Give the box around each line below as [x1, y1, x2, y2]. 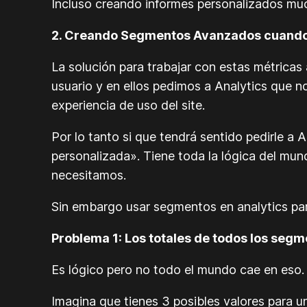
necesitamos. [51, 168, 127, 183]
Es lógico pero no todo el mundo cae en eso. [51, 262, 305, 278]
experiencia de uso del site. [51, 98, 206, 113]
